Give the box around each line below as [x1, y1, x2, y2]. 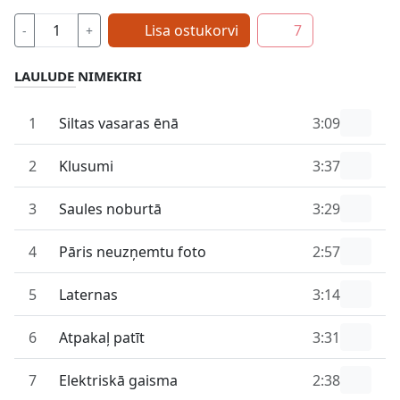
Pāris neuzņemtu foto [58, 241, 206, 262]
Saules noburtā [58, 198, 162, 219]
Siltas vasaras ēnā [58, 112, 179, 133]
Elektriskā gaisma [58, 370, 178, 390]
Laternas [58, 284, 118, 304]
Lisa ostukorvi [145, 21, 238, 40]
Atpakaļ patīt [58, 327, 145, 347]
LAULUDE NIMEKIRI [14, 67, 142, 85]
